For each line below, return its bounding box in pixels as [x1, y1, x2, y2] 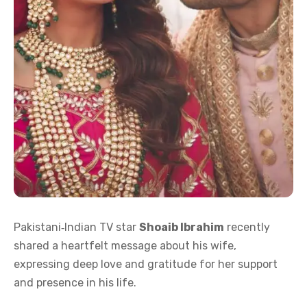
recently [224, 220, 270, 234]
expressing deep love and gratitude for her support [14, 257, 278, 271]
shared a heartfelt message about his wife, [14, 238, 236, 252]
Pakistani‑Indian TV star [14, 220, 139, 234]
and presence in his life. [14, 275, 136, 289]
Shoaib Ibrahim [139, 220, 224, 234]
